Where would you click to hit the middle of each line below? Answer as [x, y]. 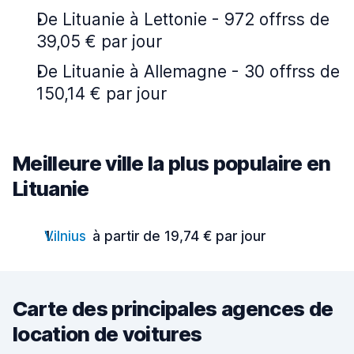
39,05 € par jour [99, 41]
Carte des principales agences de [173, 309]
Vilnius [65, 236]
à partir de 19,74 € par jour [179, 236]
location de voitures [107, 334]
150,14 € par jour [102, 94]
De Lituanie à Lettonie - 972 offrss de [183, 19]
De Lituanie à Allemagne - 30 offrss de [188, 72]
